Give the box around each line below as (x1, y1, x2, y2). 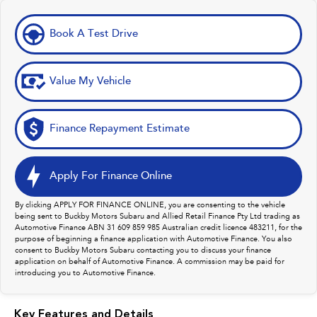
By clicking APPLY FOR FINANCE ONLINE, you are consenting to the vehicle (15, 202, 285, 210)
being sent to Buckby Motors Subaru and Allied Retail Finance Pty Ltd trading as (15, 213, 300, 221)
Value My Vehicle (50, 76, 131, 88)
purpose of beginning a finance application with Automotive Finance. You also (15, 236, 292, 244)
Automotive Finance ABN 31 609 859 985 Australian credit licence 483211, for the (15, 224, 302, 233)
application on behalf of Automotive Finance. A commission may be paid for (15, 258, 284, 267)
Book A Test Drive (50, 29, 138, 40)
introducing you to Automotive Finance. (15, 270, 156, 278)
